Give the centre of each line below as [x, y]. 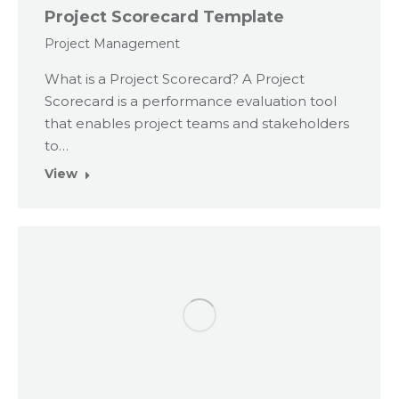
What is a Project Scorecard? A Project [175, 78]
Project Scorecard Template [164, 16]
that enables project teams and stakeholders [197, 123]
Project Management [112, 43]
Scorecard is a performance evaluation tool [191, 101]
